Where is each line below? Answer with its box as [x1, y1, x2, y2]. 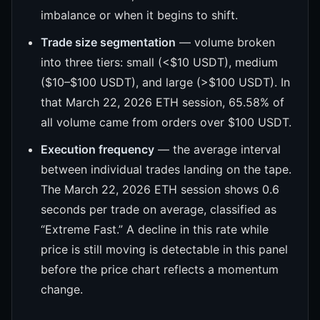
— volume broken [176, 34, 275, 49]
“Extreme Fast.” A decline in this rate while [41, 221, 269, 236]
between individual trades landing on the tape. [41, 161, 291, 176]
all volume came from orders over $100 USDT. [41, 114, 291, 129]
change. [41, 281, 83, 296]
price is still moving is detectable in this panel [41, 241, 288, 256]
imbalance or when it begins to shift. [41, 7, 238, 22]
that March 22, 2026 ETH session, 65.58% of [41, 94, 284, 109]
